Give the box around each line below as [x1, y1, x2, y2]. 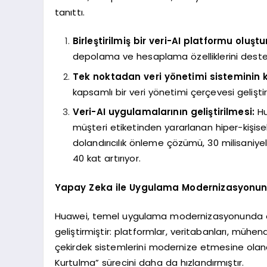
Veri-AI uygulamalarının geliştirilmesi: [72, 105, 255, 119]
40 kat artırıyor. [72, 152, 141, 165]
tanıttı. [54, 5, 85, 18]
